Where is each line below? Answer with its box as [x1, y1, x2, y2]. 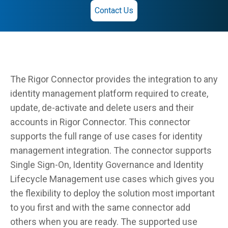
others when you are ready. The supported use [10, 216, 197, 227]
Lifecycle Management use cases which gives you [10, 174, 214, 184]
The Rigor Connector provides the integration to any [10, 74, 218, 84]
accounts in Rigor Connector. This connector [10, 117, 190, 127]
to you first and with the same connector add [10, 202, 190, 213]
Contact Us [95, 6, 133, 15]
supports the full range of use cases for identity [10, 131, 203, 141]
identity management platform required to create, [10, 88, 208, 99]
